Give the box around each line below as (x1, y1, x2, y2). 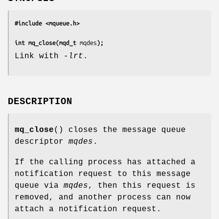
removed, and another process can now (15, 193, 191, 202)
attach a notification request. (15, 204, 161, 214)
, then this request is (88, 181, 196, 190)
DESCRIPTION (8, 96, 72, 107)
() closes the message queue (54, 125, 186, 134)
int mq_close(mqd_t (15, 39, 80, 46)
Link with (15, 51, 64, 61)
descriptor (15, 137, 68, 146)
